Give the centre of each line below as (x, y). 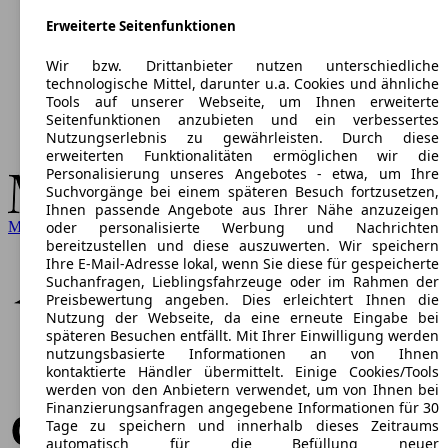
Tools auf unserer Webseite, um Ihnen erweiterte (242, 102)
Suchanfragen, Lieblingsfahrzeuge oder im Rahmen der (242, 282)
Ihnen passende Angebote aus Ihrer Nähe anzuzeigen (242, 210)
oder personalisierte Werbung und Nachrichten (242, 228)
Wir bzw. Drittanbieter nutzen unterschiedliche (242, 66)
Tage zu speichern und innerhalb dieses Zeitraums (242, 426)
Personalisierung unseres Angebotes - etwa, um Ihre (242, 174)
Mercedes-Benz (57, 226)
